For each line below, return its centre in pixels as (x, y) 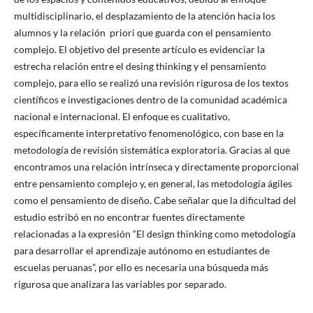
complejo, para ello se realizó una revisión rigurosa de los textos (151, 82)
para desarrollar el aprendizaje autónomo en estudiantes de (141, 250)
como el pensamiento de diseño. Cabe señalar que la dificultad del (155, 200)
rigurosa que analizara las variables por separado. (120, 284)
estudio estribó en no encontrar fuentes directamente (129, 217)
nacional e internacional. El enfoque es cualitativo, (122, 116)
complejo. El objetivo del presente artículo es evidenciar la (139, 49)
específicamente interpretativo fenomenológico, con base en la (148, 133)
